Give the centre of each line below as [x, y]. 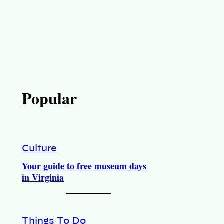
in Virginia [43, 177]
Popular [49, 98]
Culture [39, 149]
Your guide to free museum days [84, 166]
